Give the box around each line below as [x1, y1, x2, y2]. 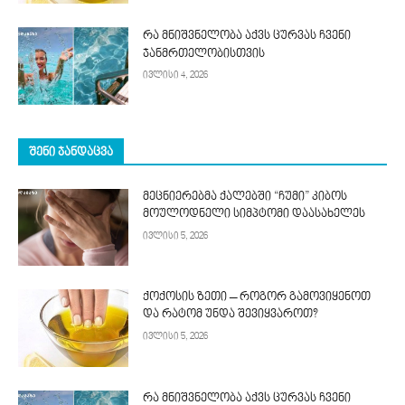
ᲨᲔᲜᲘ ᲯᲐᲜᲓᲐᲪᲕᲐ [29, 146, 113, 159]
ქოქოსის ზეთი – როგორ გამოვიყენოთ [143, 291, 372, 305]
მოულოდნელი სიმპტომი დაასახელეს [143, 207, 366, 221]
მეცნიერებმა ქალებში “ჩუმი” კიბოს [143, 190, 348, 203]
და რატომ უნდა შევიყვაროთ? [143, 308, 319, 322]
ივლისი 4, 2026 [143, 71, 209, 81]
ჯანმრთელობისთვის [143, 48, 266, 61]
